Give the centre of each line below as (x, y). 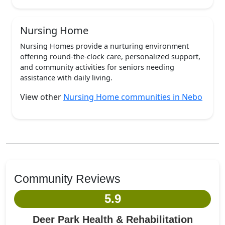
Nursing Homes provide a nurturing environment (104, 46)
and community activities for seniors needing (97, 67)
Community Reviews (67, 179)
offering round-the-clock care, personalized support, (110, 57)
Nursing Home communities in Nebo (133, 97)
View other (42, 97)
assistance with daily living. (66, 78)
